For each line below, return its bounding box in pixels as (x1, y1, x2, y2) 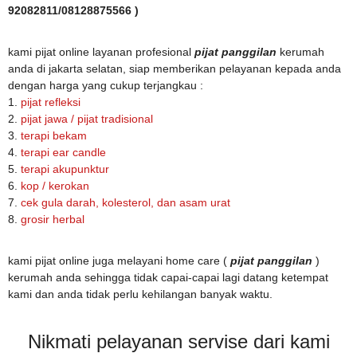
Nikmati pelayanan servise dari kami (27, 331, 330, 353)
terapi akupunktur (21, 163, 109, 176)
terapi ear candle (21, 146, 106, 159)
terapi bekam (21, 129, 87, 143)
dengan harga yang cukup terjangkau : (8, 79, 203, 92)
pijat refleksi (18, 96, 80, 109)
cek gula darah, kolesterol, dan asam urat (21, 196, 230, 210)
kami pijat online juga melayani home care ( (8, 254, 230, 268)
